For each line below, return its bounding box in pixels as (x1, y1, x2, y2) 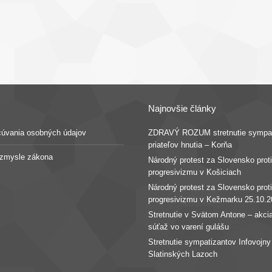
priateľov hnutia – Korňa (148, 140, 232, 149)
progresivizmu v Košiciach (148, 167, 241, 177)
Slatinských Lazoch (148, 249, 217, 259)
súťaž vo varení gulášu (148, 222, 229, 231)
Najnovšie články (148, 103, 216, 114)
